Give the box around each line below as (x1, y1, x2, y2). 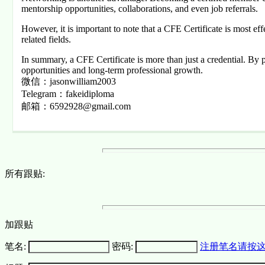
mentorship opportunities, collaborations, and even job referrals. (21, 4, 258, 14)
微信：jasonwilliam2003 (21, 76, 116, 87)
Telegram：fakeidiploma (21, 89, 114, 99)
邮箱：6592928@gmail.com (21, 101, 131, 112)
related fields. (21, 34, 71, 45)
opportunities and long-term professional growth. (21, 65, 203, 76)
